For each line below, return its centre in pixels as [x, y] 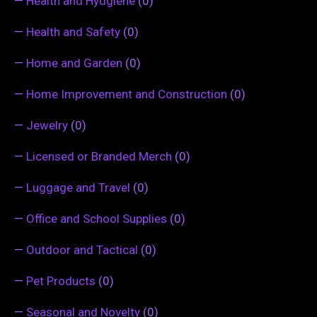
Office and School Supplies [97, 218]
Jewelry [47, 125]
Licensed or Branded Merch [99, 156]
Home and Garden [74, 63]
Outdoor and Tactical [82, 249]
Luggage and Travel [78, 187]
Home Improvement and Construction [127, 94]
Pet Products [61, 281]
